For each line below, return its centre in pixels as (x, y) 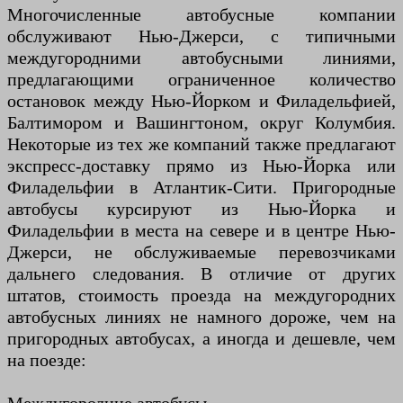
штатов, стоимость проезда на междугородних (201, 296)
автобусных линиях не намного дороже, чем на (201, 317)
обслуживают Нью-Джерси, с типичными (201, 36)
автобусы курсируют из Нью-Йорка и (201, 209)
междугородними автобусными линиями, (201, 58)
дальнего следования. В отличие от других (201, 274)
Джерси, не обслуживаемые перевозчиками (201, 252)
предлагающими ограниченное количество (201, 80)
